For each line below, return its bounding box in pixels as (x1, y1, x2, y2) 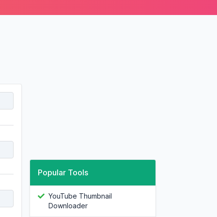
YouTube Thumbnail (48, 192, 112, 200)
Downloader (48, 201, 88, 210)
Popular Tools (38, 168, 88, 177)
